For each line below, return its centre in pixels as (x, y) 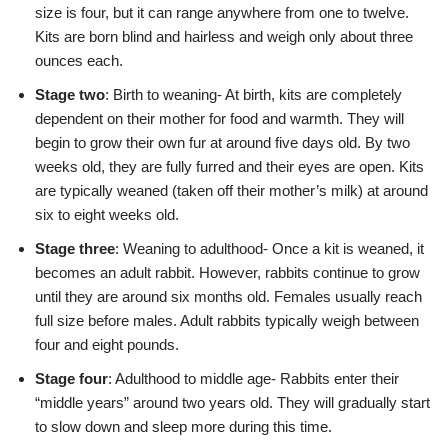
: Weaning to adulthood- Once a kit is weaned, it (269, 249)
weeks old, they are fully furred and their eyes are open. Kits (229, 167)
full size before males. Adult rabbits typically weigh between (227, 321)
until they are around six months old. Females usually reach (228, 297)
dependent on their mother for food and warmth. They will (219, 119)
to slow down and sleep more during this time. (183, 427)
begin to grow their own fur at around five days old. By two (222, 143)
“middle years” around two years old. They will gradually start (232, 403)
